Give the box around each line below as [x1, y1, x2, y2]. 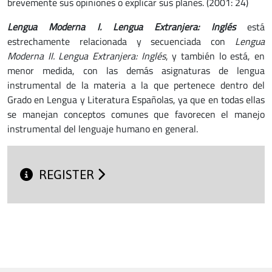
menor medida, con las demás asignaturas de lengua [7, 63, 265, 78]
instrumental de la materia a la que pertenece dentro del [7, 78, 265, 92]
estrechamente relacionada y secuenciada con [7, 34, 235, 49]
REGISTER [39, 168, 98, 182]
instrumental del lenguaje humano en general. [7, 121, 200, 136]
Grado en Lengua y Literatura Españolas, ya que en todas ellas [7, 92, 265, 107]
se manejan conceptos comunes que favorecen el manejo [7, 107, 265, 121]
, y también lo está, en [165, 49, 265, 63]
